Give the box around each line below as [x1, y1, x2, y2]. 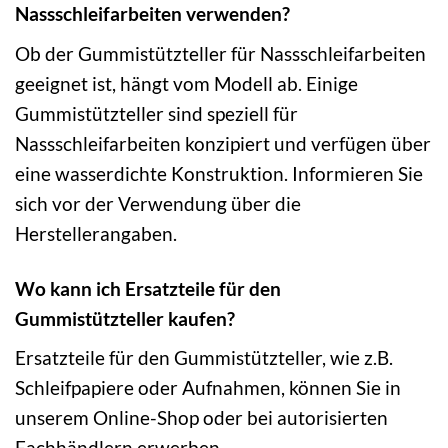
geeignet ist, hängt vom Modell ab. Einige [15, 71, 358, 95]
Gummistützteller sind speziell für [15, 101, 298, 125]
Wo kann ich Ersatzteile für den [15, 276, 281, 300]
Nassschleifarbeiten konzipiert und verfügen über [15, 131, 431, 155]
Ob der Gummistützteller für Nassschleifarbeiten [15, 41, 426, 65]
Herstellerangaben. [15, 221, 177, 245]
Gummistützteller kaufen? [15, 306, 235, 330]
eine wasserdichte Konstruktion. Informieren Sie [15, 161, 423, 185]
